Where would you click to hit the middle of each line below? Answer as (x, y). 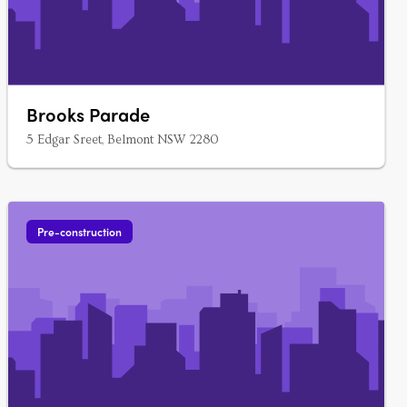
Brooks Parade (88, 114)
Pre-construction (79, 232)
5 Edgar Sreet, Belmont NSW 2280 (122, 140)
